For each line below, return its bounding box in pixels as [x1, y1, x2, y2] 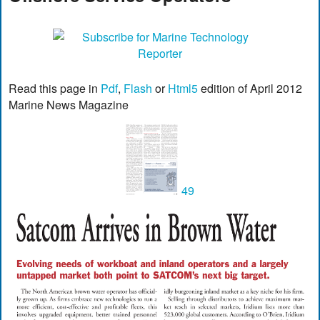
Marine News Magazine [9, 96, 129, 113]
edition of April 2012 [198, 79, 303, 96]
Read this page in [9, 79, 101, 96]
